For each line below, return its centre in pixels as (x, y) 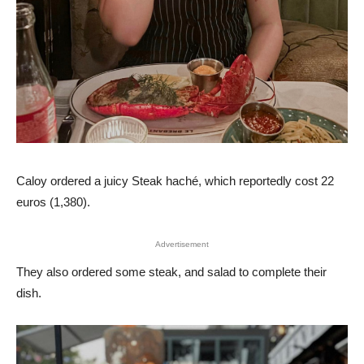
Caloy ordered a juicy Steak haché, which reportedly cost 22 (175, 181)
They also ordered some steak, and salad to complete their (171, 272)
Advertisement (182, 245)
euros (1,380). (53, 202)
